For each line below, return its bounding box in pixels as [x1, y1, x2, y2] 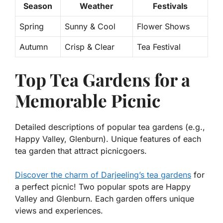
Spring [19, 21, 44, 32]
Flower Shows [137, 21, 190, 32]
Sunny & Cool [65, 21, 115, 32]
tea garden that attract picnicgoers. [15, 146, 147, 156]
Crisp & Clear [65, 42, 114, 52]
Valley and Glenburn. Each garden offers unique [15, 194, 194, 204]
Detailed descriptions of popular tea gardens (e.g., [15, 122, 205, 132]
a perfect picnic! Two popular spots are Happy [15, 182, 191, 192]
